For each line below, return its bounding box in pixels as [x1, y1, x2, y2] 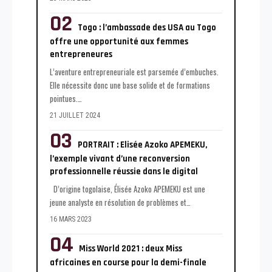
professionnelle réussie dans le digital [50, 165, 198, 177]
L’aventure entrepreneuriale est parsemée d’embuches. [50, 65, 219, 78]
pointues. [50, 92, 78, 104]
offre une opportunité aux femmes [50, 35, 188, 47]
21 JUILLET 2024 [50, 110, 100, 120]
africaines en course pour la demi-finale [50, 256, 206, 268]
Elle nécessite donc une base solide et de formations [50, 78, 210, 91]
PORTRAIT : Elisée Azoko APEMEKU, [78, 138, 207, 151]
